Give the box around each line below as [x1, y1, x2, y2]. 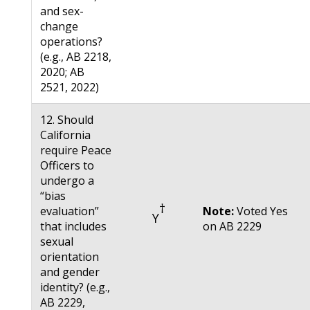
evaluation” [40, 203, 100, 219]
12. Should [40, 112, 94, 128]
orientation [40, 249, 100, 265]
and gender [40, 264, 100, 280]
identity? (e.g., [40, 280, 111, 295]
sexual [40, 234, 74, 250]
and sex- [40, 3, 84, 19]
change [40, 19, 79, 35]
